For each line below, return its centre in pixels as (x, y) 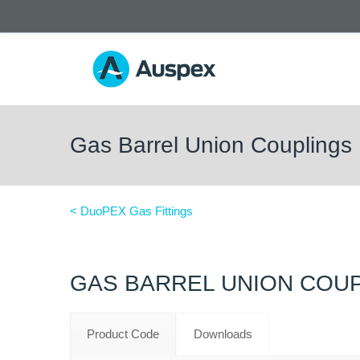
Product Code (123, 334)
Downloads (223, 334)
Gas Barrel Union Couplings (211, 145)
